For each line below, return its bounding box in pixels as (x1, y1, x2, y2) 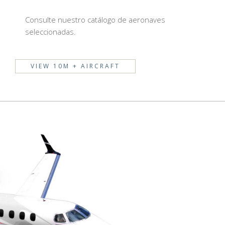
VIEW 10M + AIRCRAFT (30, 61, 120, 70)
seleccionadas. (25, 27, 76, 37)
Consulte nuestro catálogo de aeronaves (25, 15, 165, 25)
